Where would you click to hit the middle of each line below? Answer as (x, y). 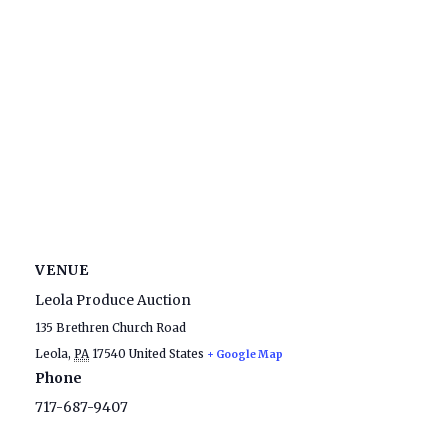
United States (166, 353)
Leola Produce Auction (113, 300)
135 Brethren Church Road (110, 327)
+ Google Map (245, 354)
